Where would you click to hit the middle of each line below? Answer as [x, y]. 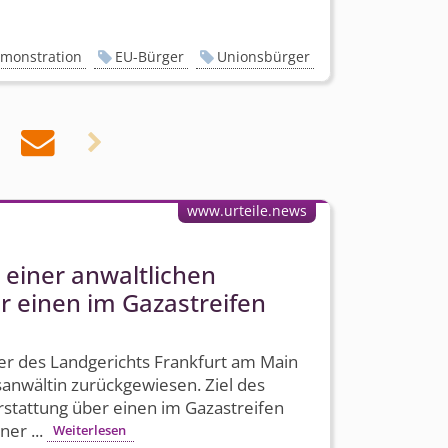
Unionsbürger [264, 56]
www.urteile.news [246, 211]
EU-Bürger [150, 56]
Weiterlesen [90, 430]
